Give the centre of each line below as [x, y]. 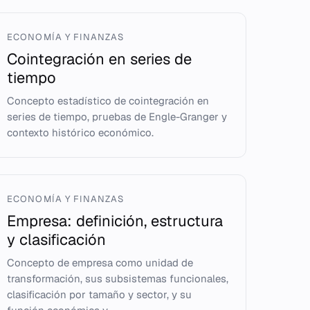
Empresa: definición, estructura [115, 221]
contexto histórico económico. [81, 133]
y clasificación [57, 239]
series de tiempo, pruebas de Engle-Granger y [117, 117]
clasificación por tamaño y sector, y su [100, 294]
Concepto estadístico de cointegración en [108, 101]
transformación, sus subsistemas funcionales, [118, 279]
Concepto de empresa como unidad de [100, 263]
